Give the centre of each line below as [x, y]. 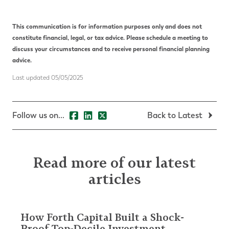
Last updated [32, 78]
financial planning [184, 49]
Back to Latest [176, 116]
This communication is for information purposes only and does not [107, 27]
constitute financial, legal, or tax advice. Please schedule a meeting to [110, 38]
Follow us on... [38, 116]
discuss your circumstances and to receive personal [86, 49]
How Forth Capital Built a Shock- [102, 217]
